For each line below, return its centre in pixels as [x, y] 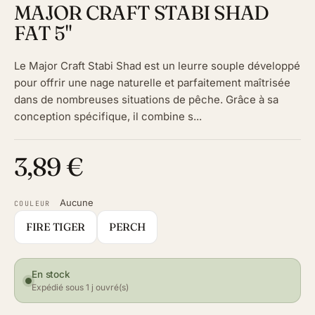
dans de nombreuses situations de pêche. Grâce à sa [146, 100]
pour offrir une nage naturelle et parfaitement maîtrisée [152, 83]
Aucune [76, 203]
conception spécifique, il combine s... [108, 117]
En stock [51, 275]
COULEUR [32, 204]
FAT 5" [43, 33]
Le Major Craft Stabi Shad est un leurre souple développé [157, 66]
